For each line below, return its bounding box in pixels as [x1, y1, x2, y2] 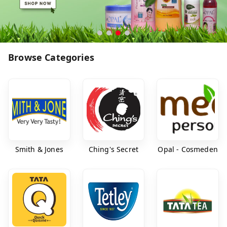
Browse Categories [8, 51, 94, 63]
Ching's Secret [88, 144, 139, 154]
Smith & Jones [15, 144, 63, 154]
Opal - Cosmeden [158, 144, 218, 154]
